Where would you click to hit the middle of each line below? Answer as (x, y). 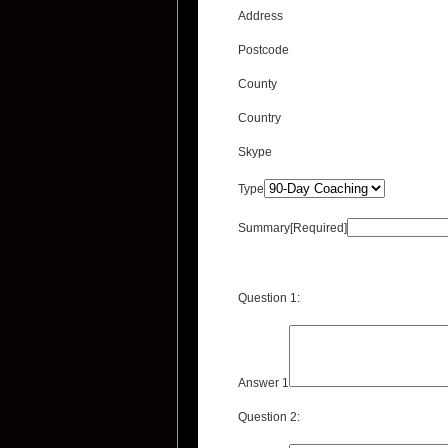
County (257, 84)
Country (259, 118)
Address (260, 16)
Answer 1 (263, 383)
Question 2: (269, 417)
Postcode (263, 50)
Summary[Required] (292, 228)
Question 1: (269, 298)
